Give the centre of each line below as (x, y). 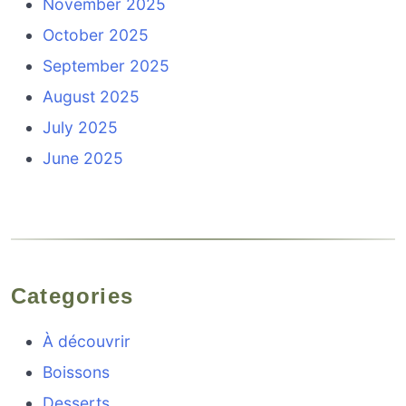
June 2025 (83, 159)
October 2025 (96, 35)
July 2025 (81, 128)
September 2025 (106, 66)
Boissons (77, 372)
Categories (81, 295)
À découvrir (87, 341)
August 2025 (92, 97)
